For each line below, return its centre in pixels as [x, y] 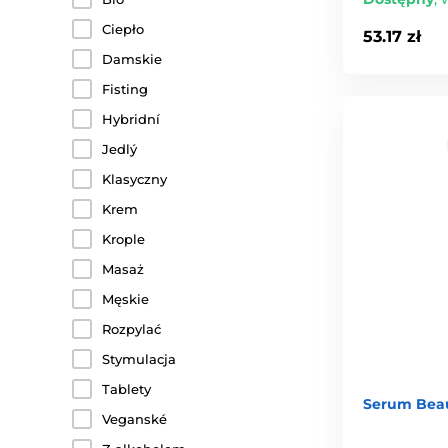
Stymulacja [139, 359]
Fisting [125, 89]
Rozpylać [131, 329]
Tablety [126, 389]
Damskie [132, 59]
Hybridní [131, 119]
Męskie [125, 299]
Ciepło [123, 29]
